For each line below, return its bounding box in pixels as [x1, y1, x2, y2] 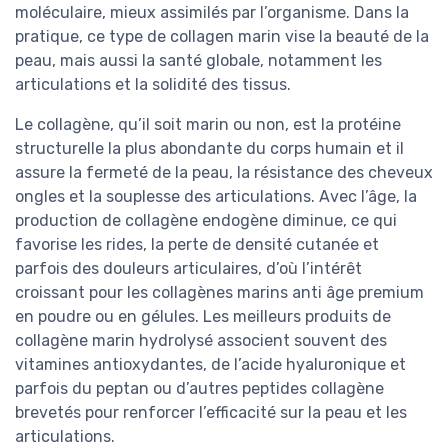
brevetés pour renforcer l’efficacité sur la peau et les [15, 403, 407, 423]
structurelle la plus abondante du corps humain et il [15, 139, 404, 159]
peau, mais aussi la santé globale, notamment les [15, 51, 382, 71]
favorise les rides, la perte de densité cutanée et [15, 235, 379, 255]
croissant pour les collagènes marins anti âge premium [15, 283, 424, 303]
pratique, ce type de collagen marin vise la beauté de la [15, 27, 429, 47]
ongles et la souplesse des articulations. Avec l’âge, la [15, 187, 417, 207]
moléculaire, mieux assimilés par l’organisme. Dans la [15, 3, 409, 23]
